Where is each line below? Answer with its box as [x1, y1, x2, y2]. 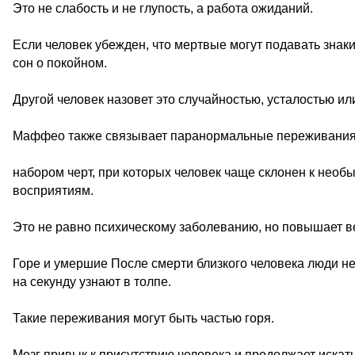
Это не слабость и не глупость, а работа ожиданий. [13, 2, 313, 15]
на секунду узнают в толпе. [13, 275, 171, 288]
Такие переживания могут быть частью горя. [13, 311, 274, 325]
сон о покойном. [13, 56, 107, 70]
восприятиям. [13, 184, 94, 197]
